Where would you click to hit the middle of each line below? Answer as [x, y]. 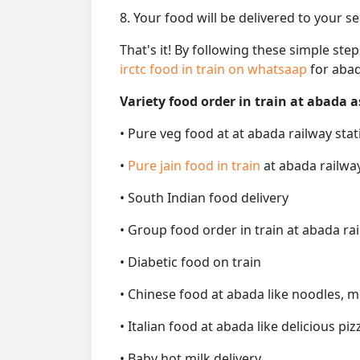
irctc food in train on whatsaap [215, 69]
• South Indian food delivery [204, 197]
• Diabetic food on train [190, 262]
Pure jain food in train [196, 165]
